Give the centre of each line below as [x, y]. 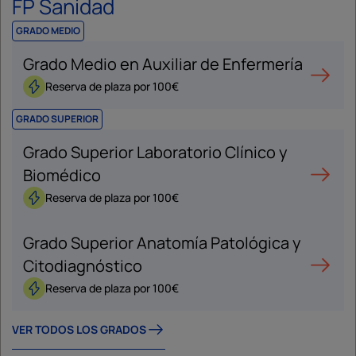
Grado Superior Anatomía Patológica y [162, 243]
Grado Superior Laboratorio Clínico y [155, 153]
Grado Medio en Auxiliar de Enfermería [163, 64]
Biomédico [62, 176]
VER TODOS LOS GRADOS [79, 330]
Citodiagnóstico [83, 266]
